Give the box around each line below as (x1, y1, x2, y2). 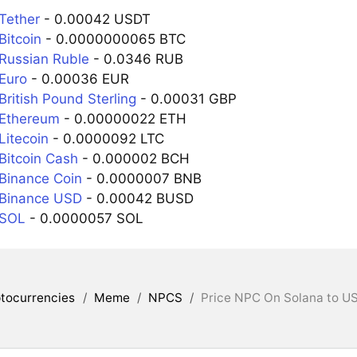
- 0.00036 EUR (26, 70, 129, 87)
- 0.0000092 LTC (48, 130, 164, 147)
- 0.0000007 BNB (81, 170, 202, 186)
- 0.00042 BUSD (81, 190, 194, 206)
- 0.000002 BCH (77, 150, 190, 167)
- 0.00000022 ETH (59, 110, 186, 127)
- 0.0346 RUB (88, 50, 183, 67)
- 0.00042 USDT (39, 10, 151, 27)
